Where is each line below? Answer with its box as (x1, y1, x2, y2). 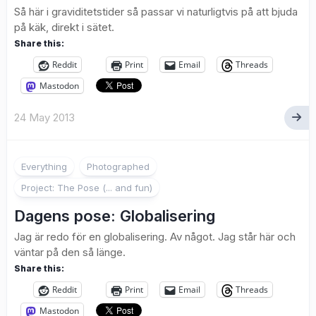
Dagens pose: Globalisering (14, 207, 215, 226)
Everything (21, 161, 67, 173)
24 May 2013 (14, 111, 75, 125)
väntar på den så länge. (14, 245, 126, 260)
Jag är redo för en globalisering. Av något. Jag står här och (14, 230, 296, 244)
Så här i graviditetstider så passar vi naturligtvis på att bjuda (14, 5, 298, 19)
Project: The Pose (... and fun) (21, 182, 152, 194)
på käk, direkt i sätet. (14, 20, 114, 35)
